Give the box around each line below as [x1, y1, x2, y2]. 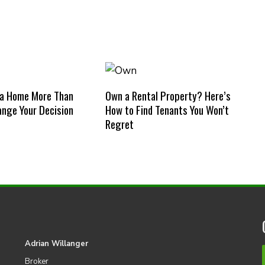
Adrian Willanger [24, 238, 88, 249]
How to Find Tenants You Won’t [105, 101, 229, 118]
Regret [105, 115, 134, 132]
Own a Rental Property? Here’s [105, 87, 231, 104]
